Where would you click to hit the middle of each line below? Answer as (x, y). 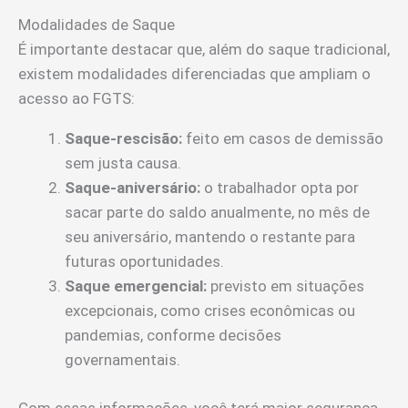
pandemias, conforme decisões (173, 336)
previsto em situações (286, 286)
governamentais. (122, 360)
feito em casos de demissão (283, 139)
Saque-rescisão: (123, 139)
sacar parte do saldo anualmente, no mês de (217, 213)
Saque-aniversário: (133, 188)
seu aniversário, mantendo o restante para (210, 237)
